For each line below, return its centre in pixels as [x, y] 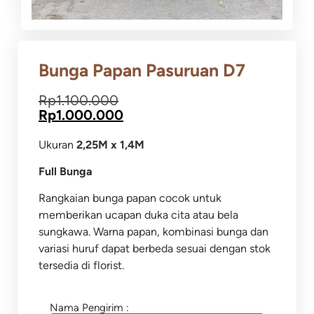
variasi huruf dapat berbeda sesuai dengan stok [155, 249]
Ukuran [57, 144]
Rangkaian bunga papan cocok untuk [130, 198]
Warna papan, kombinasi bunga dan [181, 232]
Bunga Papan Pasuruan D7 [142, 70]
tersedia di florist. [81, 266]
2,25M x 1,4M [110, 144]
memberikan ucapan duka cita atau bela [138, 215]
